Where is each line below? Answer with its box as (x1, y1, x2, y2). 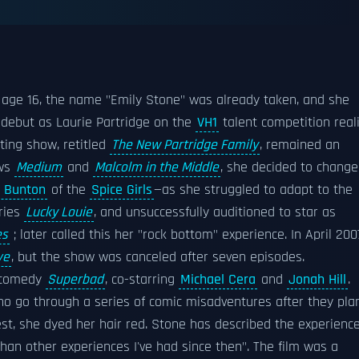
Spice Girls (91, 181, 152, 199)
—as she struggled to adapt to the (154, 181, 353, 199)
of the (47, 181, 90, 199)
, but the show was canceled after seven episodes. (11, 248, 305, 266)
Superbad (47, 271, 103, 288)
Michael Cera (180, 271, 256, 288)
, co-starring (105, 271, 179, 288)
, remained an (260, 136, 340, 154)
